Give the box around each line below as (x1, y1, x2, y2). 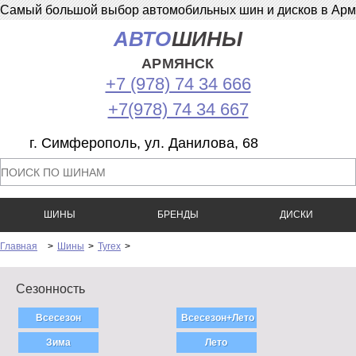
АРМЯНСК (141, 56, 215, 72)
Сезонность (16, 282, 85, 296)
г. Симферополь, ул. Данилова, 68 (29, 135, 258, 151)
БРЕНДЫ (157, 209, 199, 220)
